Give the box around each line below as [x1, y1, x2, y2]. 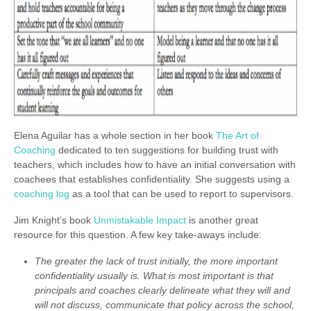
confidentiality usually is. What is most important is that [35, 269, 274, 281]
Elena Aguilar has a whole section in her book [14, 130, 216, 142]
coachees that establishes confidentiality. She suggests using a [14, 174, 289, 185]
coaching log [14, 188, 69, 200]
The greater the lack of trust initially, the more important [35, 255, 278, 267]
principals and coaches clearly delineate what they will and [35, 284, 290, 296]
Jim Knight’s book [14, 214, 94, 226]
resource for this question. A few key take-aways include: [14, 228, 262, 240]
